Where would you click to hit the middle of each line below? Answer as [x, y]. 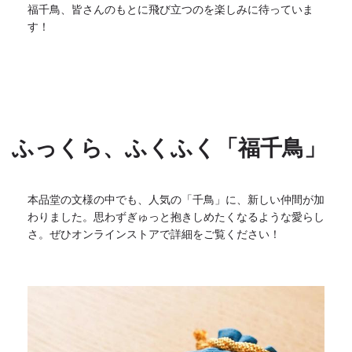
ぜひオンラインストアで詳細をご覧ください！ [165, 234]
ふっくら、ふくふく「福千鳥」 [169, 148]
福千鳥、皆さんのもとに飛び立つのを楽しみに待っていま [170, 9]
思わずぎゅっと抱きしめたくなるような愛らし [209, 216]
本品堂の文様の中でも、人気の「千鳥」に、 [137, 199]
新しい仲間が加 [286, 199]
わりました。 [60, 216]
